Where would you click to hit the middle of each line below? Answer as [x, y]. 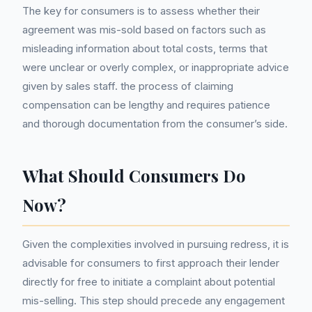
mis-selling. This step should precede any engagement [154, 301]
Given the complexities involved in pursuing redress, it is [156, 244]
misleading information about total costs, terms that [145, 48]
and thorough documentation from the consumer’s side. [155, 124]
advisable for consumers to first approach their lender [151, 263]
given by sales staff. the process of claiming [128, 86]
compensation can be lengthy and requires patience [146, 105]
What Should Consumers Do [134, 175]
